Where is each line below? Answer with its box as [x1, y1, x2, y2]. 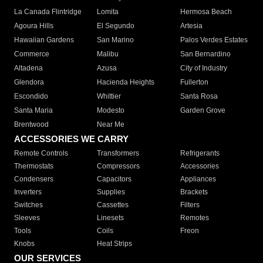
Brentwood [14, 120, 49, 129]
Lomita [97, 8, 119, 16]
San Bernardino [180, 50, 231, 59]
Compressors [97, 162, 140, 171]
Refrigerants [180, 149, 220, 158]
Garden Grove [180, 106, 225, 115]
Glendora [14, 78, 44, 87]
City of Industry [180, 64, 227, 73]
